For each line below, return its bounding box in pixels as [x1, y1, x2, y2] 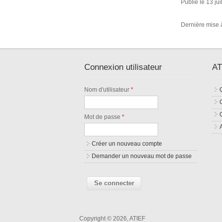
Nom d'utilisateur [84, 86, 131, 94]
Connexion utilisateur [84, 62, 163, 72]
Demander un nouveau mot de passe [92, 153, 192, 160]
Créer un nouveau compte [92, 140, 163, 148]
